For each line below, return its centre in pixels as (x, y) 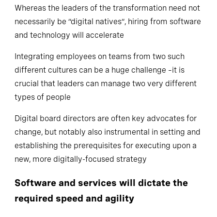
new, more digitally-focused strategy (81, 164)
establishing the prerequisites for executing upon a (106, 151)
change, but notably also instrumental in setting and (108, 137)
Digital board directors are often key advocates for (106, 124)
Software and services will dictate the (101, 188)
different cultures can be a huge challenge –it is (100, 75)
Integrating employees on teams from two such (100, 62)
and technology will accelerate (69, 40)
